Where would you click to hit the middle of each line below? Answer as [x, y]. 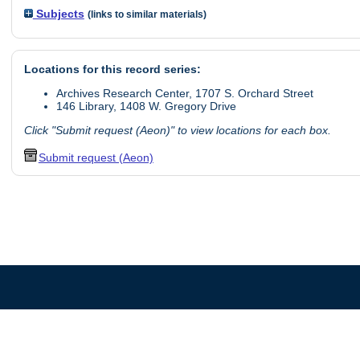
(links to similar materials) [147, 15]
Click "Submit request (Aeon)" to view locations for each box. [177, 131]
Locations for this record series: [112, 69]
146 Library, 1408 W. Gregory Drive [146, 106]
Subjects [58, 14]
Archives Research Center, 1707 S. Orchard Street [184, 94]
